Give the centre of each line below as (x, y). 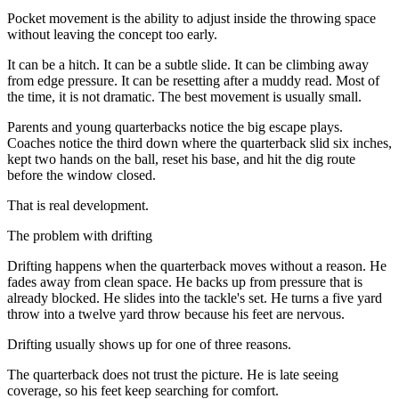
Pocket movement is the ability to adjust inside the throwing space (191, 18)
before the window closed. (81, 175)
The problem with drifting (80, 235)
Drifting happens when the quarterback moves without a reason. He (197, 265)
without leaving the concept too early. (112, 34)
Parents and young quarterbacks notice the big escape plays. (175, 126)
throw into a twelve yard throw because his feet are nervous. (176, 313)
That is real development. (78, 205)
